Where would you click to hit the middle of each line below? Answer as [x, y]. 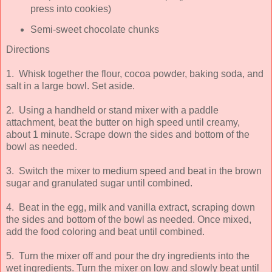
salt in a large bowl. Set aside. [70, 86]
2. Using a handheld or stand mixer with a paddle [112, 110]
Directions [28, 49]
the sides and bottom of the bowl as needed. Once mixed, [129, 219]
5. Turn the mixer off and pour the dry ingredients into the [128, 256]
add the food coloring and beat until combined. [105, 231]
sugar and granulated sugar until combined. [99, 183]
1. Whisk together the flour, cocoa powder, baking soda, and [135, 73]
